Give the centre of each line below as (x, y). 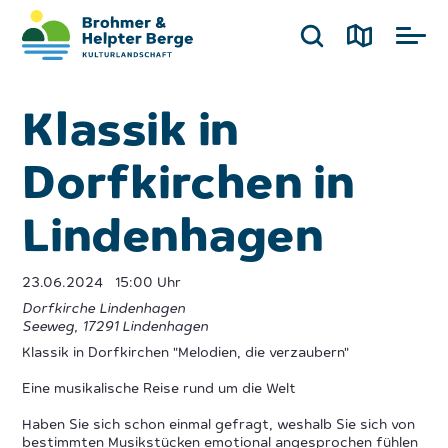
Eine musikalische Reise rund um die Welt (159, 390)
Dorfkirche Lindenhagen (104, 310)
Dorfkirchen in (188, 187)
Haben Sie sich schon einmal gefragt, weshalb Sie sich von (219, 426)
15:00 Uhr (144, 284)
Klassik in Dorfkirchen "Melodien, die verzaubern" (186, 354)
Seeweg (48, 328)
